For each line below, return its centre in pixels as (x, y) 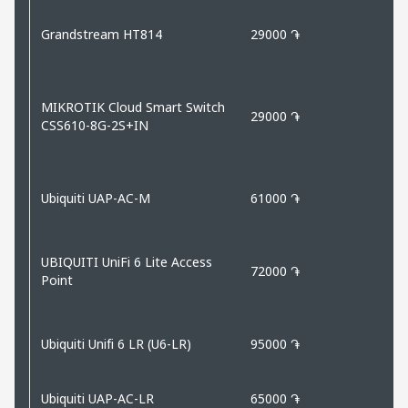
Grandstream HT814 (102, 34)
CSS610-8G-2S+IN (95, 125)
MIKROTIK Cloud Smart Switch (133, 107)
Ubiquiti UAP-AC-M (96, 198)
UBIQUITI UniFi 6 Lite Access (127, 261)
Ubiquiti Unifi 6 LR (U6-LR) (116, 343)
